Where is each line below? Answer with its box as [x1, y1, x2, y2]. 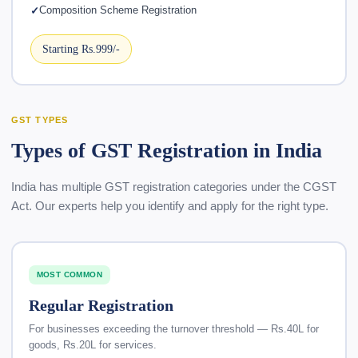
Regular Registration [28, 296, 173, 314]
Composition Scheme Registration [38, 3, 197, 16]
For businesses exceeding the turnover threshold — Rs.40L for [28, 323, 319, 335]
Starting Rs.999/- [42, 42, 120, 55]
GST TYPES [11, 115, 68, 125]
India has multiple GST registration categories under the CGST [11, 180, 336, 193]
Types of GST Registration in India [11, 139, 322, 162]
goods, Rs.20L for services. [28, 339, 157, 351]
